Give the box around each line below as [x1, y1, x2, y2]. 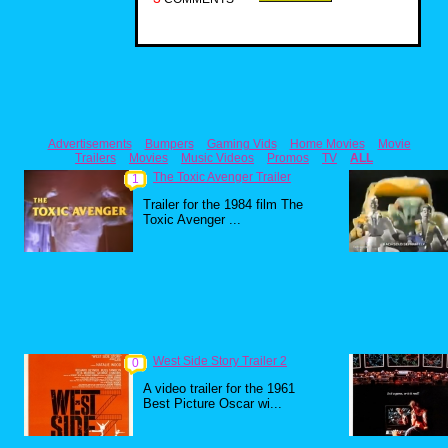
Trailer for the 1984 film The [143, 197, 303, 212]
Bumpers [144, 137, 194, 151]
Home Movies [289, 137, 365, 151]
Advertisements [47, 137, 132, 151]
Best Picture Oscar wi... [143, 396, 282, 411]
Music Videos [181, 151, 254, 165]
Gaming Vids [206, 137, 277, 151]
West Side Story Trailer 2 [153, 354, 287, 368]
